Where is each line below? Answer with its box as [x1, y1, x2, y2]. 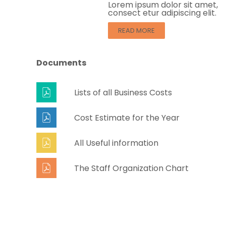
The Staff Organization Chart [74, 162, 189, 174]
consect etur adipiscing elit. [107, 7, 218, 19]
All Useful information [74, 137, 158, 149]
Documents [36, 57, 86, 69]
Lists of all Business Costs [74, 86, 172, 98]
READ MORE [118, 26, 155, 35]
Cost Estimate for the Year [74, 111, 180, 124]
